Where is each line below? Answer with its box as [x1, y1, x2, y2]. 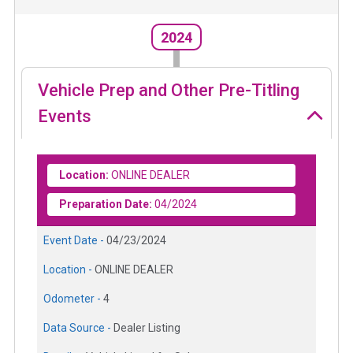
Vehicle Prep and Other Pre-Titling [38, 80, 299, 100]
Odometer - [43, 292, 103, 305]
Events [38, 106, 91, 126]
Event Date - [43, 233, 106, 247]
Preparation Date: [59, 197, 152, 210]
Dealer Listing [113, 321, 180, 334]
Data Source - [43, 321, 113, 334]
